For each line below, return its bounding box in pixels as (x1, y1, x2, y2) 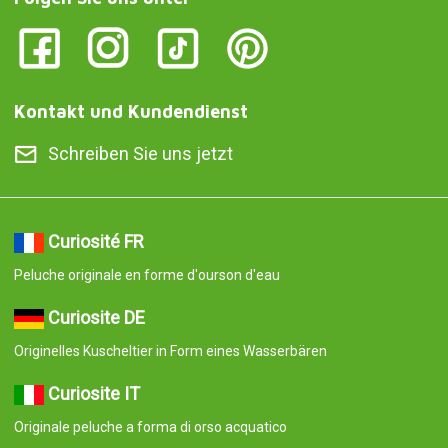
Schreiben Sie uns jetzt (47, 142, 233, 164)
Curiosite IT (47, 382, 140, 404)
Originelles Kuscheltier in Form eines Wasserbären (13, 342, 327, 359)
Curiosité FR (47, 230, 144, 252)
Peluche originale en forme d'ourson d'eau (13, 266, 280, 283)
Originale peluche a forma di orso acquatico (13, 418, 287, 435)
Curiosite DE (47, 306, 145, 328)
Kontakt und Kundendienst (13, 100, 248, 122)
